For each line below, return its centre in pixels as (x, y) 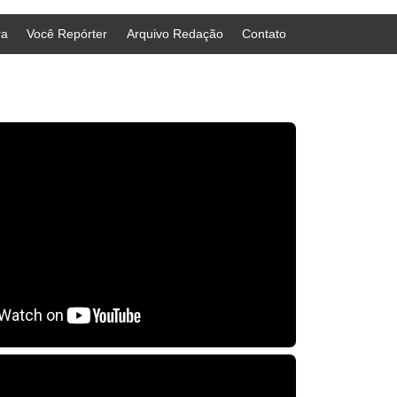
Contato (265, 34)
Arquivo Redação (175, 34)
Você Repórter (67, 34)
